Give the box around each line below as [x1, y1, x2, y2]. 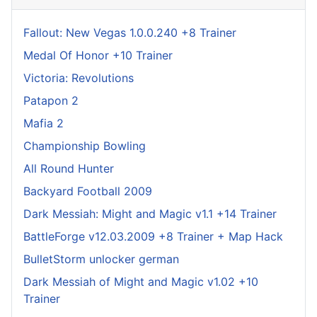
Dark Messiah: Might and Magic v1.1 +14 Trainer [23, 206, 277, 221]
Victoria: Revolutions [23, 70, 134, 85]
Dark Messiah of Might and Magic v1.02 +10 [23, 274, 258, 289]
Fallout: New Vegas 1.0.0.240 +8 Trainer [23, 25, 236, 40]
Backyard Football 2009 [23, 183, 152, 198]
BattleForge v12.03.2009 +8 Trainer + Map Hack [23, 229, 283, 243]
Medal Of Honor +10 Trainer [23, 47, 173, 62]
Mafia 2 [23, 115, 64, 130]
